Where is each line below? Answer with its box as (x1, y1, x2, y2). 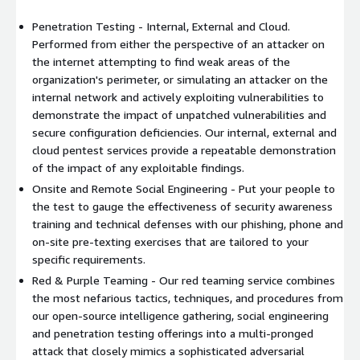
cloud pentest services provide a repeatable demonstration (32, 142, 336, 157)
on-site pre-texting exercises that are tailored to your (32, 234, 309, 248)
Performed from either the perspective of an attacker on (32, 36, 325, 51)
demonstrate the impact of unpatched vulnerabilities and (32, 107, 326, 121)
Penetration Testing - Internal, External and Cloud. (32, 18, 290, 33)
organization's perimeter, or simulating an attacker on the (32, 72, 328, 86)
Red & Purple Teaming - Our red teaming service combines (32, 272, 335, 287)
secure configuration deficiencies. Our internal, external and (32, 125, 337, 139)
